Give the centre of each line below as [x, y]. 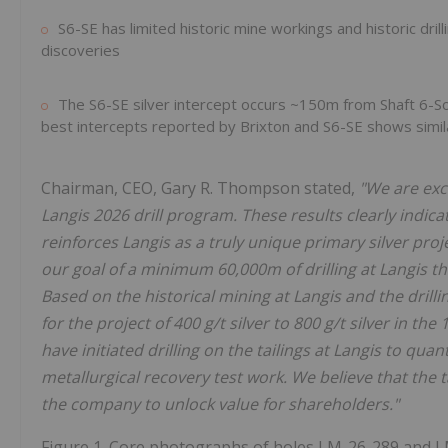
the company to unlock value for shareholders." [220, 404]
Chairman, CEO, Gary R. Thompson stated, [200, 188]
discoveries [80, 50]
